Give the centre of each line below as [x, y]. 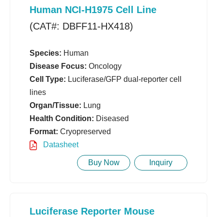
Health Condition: [62, 119]
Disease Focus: [58, 66]
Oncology [104, 66]
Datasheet [60, 145]
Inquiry [161, 163]
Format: [44, 132]
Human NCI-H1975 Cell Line [93, 10]
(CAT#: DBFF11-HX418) [81, 26]
